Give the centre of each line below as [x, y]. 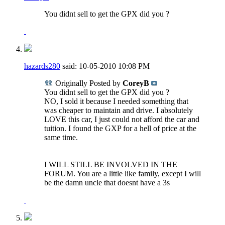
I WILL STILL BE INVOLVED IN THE [111, 164]
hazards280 [42, 66]
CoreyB [136, 83]
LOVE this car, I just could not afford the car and [122, 119]
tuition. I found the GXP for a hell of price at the [120, 128]
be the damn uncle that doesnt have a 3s [107, 182]
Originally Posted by [88, 83]
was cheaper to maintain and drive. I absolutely [119, 110]
